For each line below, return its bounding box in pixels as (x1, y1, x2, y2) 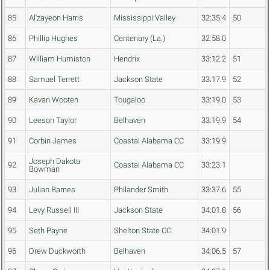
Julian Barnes (29, 185, 75, 195)
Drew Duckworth (29, 246, 86, 256)
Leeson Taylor (29, 116, 77, 125)
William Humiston (29, 54, 90, 64)
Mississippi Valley (114, 13, 175, 23)
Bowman (29, 165, 60, 174)
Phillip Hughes (29, 34, 78, 43)
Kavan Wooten (29, 95, 78, 105)
